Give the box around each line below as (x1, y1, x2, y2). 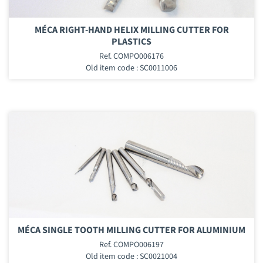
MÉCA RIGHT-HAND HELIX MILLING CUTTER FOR (34, 23, 229, 36)
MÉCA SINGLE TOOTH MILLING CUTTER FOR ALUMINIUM (18, 223, 245, 237)
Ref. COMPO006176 (99, 50, 164, 62)
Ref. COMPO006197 (99, 238, 164, 251)
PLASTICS (112, 35, 151, 48)
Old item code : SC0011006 (86, 62, 177, 74)
